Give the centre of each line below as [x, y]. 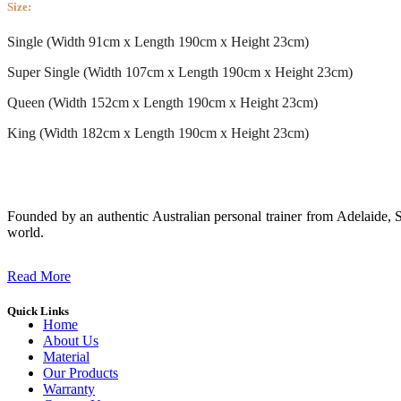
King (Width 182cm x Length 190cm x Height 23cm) [158, 132]
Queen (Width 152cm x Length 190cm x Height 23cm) [162, 102]
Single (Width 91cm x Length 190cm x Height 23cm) [158, 41]
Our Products [81, 373]
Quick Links [38, 311]
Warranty [69, 389]
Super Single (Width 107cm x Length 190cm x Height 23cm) [180, 72]
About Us [71, 341]
